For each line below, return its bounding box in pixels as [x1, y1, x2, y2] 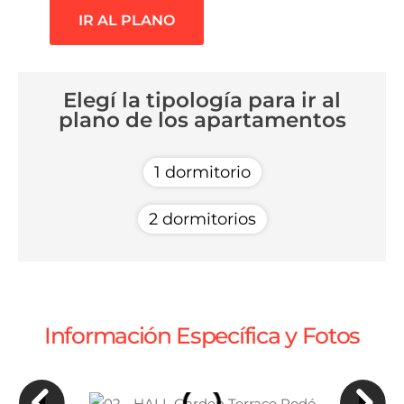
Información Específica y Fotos [44, 321, 360, 349]
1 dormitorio [153, 161, 251, 182]
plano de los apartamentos [58, 106, 346, 133]
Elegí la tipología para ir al [63, 87, 341, 113]
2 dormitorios [148, 208, 256, 229]
